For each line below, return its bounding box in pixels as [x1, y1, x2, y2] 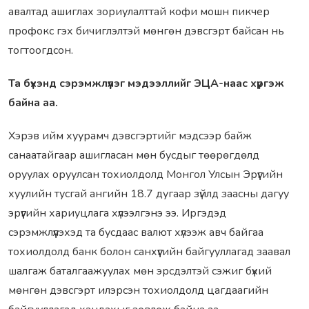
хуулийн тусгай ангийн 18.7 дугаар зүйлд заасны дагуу [8, 186, 289, 202]
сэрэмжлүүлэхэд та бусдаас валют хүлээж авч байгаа [8, 225, 263, 241]
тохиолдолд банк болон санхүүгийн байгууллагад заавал [8, 244, 290, 260]
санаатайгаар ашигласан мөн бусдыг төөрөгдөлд [8, 148, 259, 163]
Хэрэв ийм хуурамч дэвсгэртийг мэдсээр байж [8, 128, 252, 144]
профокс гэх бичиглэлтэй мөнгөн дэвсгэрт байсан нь [8, 23, 284, 39]
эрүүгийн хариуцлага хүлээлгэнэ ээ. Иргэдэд [8, 206, 226, 221]
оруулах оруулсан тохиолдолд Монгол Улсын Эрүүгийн [8, 167, 283, 183]
